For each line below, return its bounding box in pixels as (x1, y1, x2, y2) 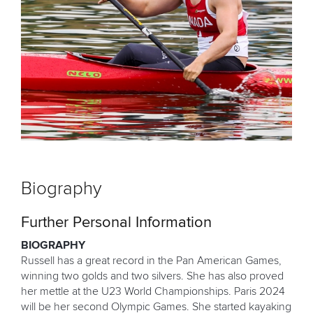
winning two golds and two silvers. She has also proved (21, 270, 284, 282)
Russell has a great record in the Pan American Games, (21, 254, 282, 266)
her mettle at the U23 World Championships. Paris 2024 (21, 285, 285, 297)
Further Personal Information (21, 214, 212, 231)
